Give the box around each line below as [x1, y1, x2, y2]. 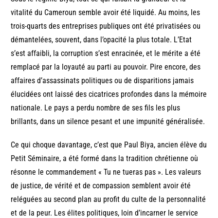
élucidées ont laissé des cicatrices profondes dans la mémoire [11, 89, 207, 99]
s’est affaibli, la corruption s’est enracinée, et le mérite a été [11, 48, 201, 58]
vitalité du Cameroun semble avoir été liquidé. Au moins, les [11, 7, 200, 17]
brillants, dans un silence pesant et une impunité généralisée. [11, 116, 205, 126]
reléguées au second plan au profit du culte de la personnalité [11, 194, 206, 204]
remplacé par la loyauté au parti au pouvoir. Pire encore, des [11, 62, 201, 72]
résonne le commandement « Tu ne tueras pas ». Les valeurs [11, 167, 201, 177]
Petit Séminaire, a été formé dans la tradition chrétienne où [11, 153, 199, 163]
